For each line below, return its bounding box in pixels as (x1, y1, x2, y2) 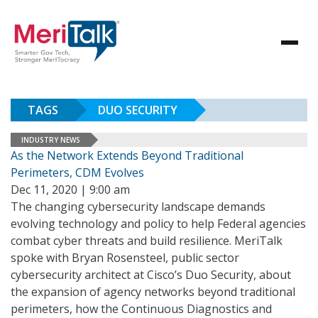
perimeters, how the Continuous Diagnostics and (11, 301, 272, 317)
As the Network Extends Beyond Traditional (11, 148, 243, 163)
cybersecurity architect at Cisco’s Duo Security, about (11, 267, 291, 283)
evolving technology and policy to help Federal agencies (11, 216, 306, 231)
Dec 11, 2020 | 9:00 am (11, 182, 130, 197)
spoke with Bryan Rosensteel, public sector (11, 250, 239, 265)
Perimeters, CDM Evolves (11, 165, 144, 180)
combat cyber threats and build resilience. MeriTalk (11, 233, 283, 248)
